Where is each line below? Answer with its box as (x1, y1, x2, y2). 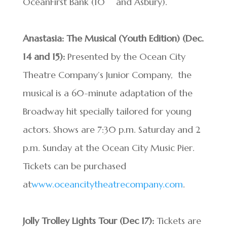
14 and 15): (22, 51, 67, 62)
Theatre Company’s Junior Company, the (22, 69, 192, 81)
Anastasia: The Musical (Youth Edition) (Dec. (22, 32, 204, 44)
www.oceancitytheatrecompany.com (31, 178, 183, 190)
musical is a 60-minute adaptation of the (22, 87, 193, 99)
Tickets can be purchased (22, 160, 126, 172)
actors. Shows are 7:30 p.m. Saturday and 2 (22, 124, 201, 135)
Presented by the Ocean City (67, 51, 185, 62)
